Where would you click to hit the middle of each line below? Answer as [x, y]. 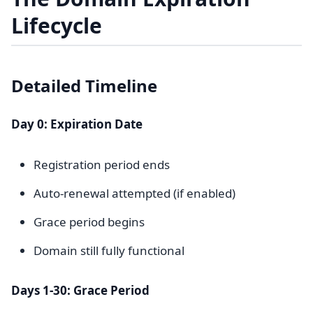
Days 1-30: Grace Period [80, 290]
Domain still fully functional [109, 250]
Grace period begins [89, 222]
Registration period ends [102, 165]
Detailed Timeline [84, 86]
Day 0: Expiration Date [77, 124]
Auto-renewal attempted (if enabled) [134, 193]
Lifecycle [57, 26]
